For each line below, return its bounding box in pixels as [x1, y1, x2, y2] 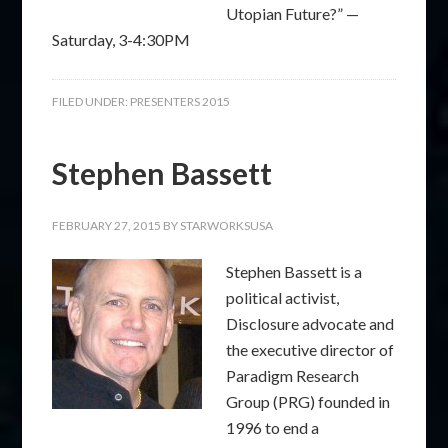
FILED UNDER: [52, 94, 131, 109]
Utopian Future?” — [226, 4, 360, 23]
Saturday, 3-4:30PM [52, 30, 191, 49]
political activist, [226, 288, 340, 307]
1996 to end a [226, 418, 320, 437]
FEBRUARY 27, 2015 [52, 218, 162, 233]
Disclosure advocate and [226, 314, 395, 333]
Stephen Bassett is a [226, 262, 363, 281]
